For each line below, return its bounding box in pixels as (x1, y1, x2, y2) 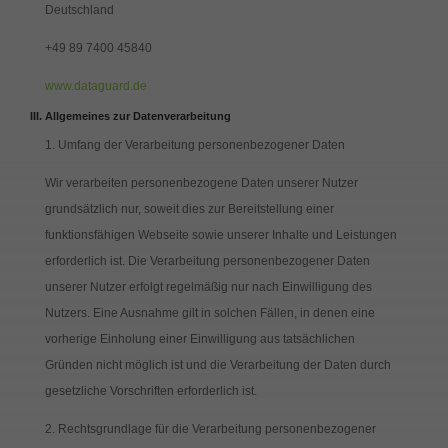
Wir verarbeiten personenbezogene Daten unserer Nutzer (44, 176, 358, 190)
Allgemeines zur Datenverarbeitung (44, 110, 231, 122)
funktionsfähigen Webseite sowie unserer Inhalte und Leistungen (44, 228, 397, 242)
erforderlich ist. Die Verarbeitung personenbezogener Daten (44, 254, 370, 268)
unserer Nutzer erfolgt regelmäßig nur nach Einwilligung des (44, 280, 372, 294)
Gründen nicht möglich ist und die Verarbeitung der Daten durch (44, 358, 391, 372)
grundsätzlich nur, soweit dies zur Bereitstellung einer (44, 202, 334, 216)
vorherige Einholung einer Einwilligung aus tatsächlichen (44, 332, 355, 346)
